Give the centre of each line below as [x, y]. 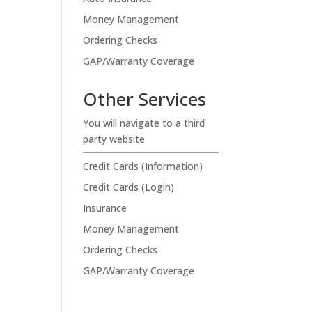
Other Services [145, 99]
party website [114, 139]
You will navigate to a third [144, 123]
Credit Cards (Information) [143, 166]
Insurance [105, 208]
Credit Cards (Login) [129, 187]
